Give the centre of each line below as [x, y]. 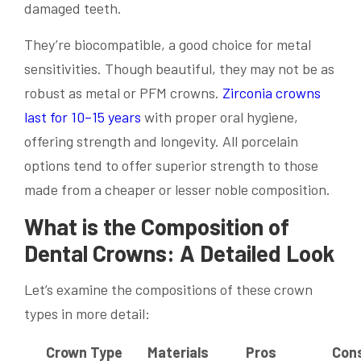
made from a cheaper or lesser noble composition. [177, 190]
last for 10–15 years [83, 117]
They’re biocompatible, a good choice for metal [168, 45]
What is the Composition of [157, 227]
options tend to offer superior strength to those [171, 166]
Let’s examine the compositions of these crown [168, 290]
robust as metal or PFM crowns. [123, 93]
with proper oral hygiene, [220, 117]
